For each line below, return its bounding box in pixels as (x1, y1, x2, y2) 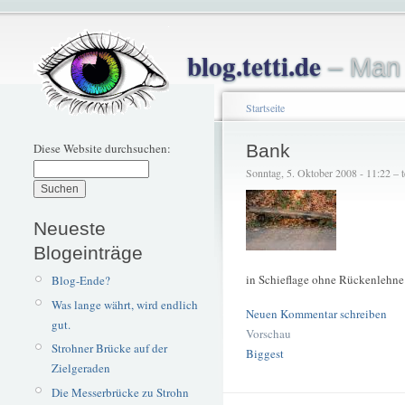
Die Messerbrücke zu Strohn (51, 383, 189, 400)
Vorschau (246, 325, 291, 342)
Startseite (246, 100, 285, 115)
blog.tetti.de (187, 46, 321, 85)
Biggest (246, 344, 284, 362)
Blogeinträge (33, 241, 143, 263)
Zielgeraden (51, 360, 110, 377)
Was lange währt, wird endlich (51, 296, 198, 313)
